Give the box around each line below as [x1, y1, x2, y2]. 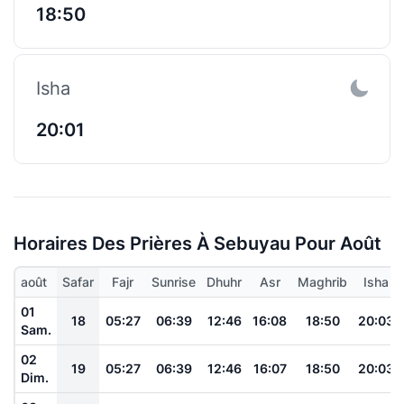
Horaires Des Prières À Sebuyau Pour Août [14, 232, 381, 254]
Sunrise [151, 273, 196, 289]
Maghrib [298, 273, 347, 289]
